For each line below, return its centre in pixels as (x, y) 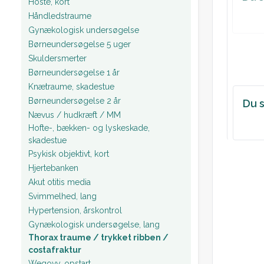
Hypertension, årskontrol (75, 210)
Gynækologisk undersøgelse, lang (94, 224)
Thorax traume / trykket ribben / (98, 237)
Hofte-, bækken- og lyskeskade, (89, 128)
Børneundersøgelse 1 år (74, 72)
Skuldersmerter (57, 58)
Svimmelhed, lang (62, 196)
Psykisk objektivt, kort (69, 154)
